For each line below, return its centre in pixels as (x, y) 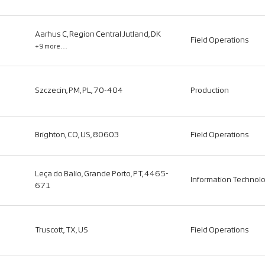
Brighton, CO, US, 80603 (77, 135)
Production (210, 91)
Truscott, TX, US (62, 230)
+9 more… (51, 47)
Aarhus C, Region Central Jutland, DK (98, 35)
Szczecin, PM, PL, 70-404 (79, 91)
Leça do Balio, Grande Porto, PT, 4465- (102, 174)
